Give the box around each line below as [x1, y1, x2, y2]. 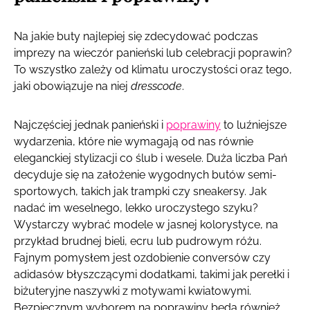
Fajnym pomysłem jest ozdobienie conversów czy [14, 250, 271, 264]
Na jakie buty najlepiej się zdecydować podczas [14, 29, 258, 43]
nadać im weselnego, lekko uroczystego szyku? [14, 201, 258, 215]
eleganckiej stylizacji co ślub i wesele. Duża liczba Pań [14, 151, 287, 165]
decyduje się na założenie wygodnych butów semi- [14, 167, 277, 181]
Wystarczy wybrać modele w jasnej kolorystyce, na [14, 217, 278, 231]
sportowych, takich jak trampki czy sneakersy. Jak [14, 184, 266, 198]
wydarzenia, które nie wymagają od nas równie [14, 134, 253, 148]
